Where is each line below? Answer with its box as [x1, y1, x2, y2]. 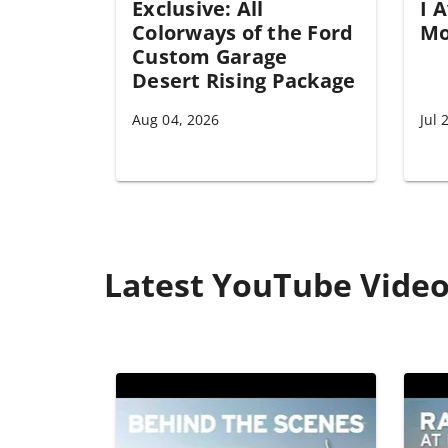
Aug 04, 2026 [132, 110, 220, 129]
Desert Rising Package [132, 67, 356, 94]
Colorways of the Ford [132, 19, 354, 46]
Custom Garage [132, 43, 288, 70]
